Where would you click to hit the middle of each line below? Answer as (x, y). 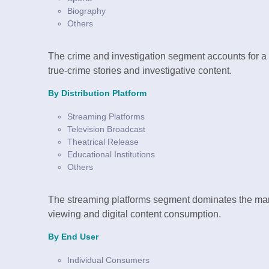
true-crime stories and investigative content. (140, 71)
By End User (73, 237)
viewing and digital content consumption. (134, 214)
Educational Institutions (111, 155)
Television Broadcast (106, 129)
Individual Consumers (108, 260)
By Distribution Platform (97, 94)
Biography (86, 11)
